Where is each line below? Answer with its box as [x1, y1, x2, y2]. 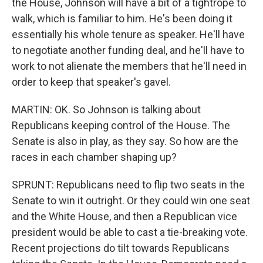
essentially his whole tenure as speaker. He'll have [12, 28, 245, 41]
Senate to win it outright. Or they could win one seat [12, 194, 250, 207]
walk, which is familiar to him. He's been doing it [12, 12, 232, 25]
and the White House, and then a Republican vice [12, 210, 237, 222]
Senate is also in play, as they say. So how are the [12, 135, 238, 147]
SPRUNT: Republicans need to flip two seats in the [12, 178, 245, 191]
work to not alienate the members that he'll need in [12, 60, 247, 72]
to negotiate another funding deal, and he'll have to [12, 44, 244, 56]
